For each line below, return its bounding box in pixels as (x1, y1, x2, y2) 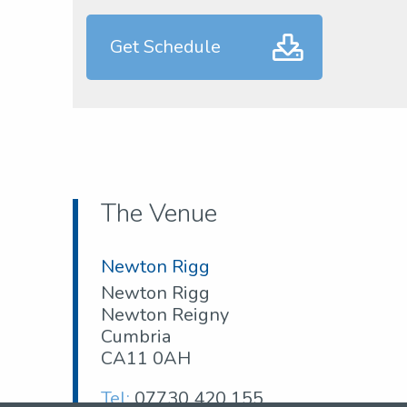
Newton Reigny (101, 302, 229, 327)
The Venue (101, 195, 217, 231)
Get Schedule (110, 34, 221, 59)
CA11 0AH (101, 345, 191, 371)
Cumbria (101, 323, 171, 349)
